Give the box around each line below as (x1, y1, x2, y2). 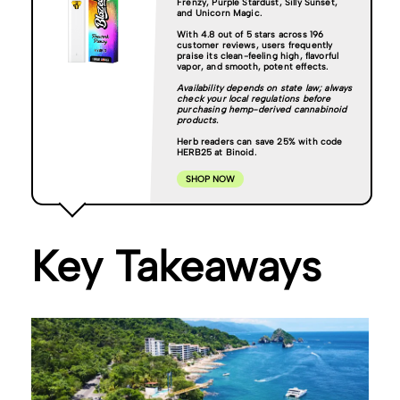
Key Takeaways (31, 240, 321, 292)
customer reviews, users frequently (177, 39, 333, 51)
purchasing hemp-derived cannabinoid (177, 104, 347, 115)
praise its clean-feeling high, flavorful (177, 50, 339, 62)
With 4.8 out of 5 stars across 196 (177, 29, 324, 40)
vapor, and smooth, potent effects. (177, 61, 331, 72)
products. (177, 114, 219, 126)
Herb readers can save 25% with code (177, 136, 343, 147)
